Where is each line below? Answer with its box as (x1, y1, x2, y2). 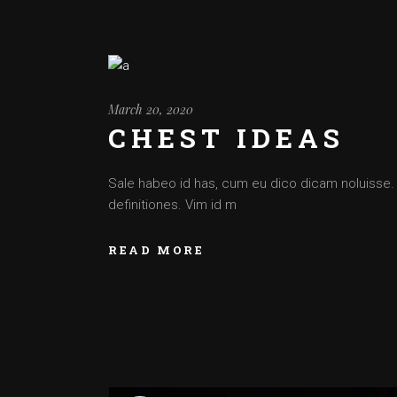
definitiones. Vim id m (108, 197, 237, 213)
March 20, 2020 (108, 101, 193, 118)
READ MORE (108, 241, 205, 258)
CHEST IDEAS (108, 121, 345, 155)
